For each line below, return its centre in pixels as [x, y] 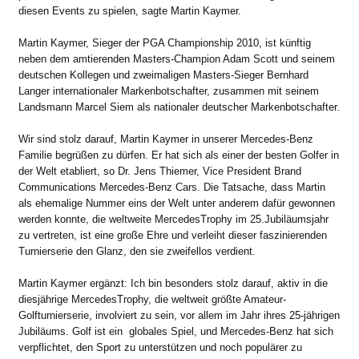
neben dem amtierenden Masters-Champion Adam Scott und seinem [177, 58]
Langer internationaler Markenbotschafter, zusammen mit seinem [169, 91]
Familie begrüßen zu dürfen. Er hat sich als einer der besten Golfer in [179, 155]
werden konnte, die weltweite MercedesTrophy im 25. [141, 219]
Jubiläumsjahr [296, 219]
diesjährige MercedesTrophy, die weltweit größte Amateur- [152, 299]
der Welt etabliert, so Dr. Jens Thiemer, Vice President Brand [160, 171]
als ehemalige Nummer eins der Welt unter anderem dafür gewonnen [177, 203]
